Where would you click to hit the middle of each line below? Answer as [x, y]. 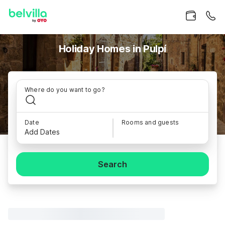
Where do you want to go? [65, 90]
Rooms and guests [150, 122]
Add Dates [42, 132]
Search [113, 164]
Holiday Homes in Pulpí [113, 49]
